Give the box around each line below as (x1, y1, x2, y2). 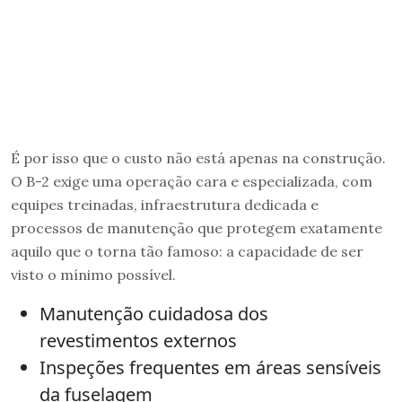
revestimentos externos (39, 328, 237, 354)
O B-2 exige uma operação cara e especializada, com (11, 172, 372, 191)
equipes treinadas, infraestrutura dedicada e (11, 196, 319, 214)
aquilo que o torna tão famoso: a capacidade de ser (11, 242, 363, 261)
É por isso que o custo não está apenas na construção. (11, 149, 386, 168)
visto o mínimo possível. (11, 266, 176, 284)
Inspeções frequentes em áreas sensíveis (39, 355, 381, 380)
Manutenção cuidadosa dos (39, 301, 268, 327)
